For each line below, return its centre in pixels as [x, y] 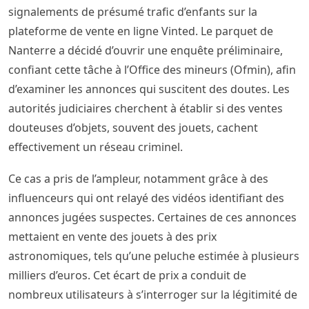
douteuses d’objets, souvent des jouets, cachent [133, 128]
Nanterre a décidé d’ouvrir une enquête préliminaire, [146, 51]
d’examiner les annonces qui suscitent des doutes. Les [149, 89]
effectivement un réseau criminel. [96, 147]
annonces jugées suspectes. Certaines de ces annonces [152, 218]
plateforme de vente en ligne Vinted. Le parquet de [141, 31]
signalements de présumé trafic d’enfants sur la [133, 12]
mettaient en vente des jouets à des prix [112, 237]
